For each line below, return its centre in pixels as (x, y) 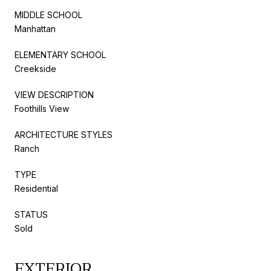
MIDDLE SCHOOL (48, 15)
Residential (36, 188)
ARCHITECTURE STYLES (64, 134)
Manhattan (35, 28)
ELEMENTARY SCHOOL (60, 54)
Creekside (35, 68)
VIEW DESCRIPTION (54, 94)
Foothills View (42, 108)
